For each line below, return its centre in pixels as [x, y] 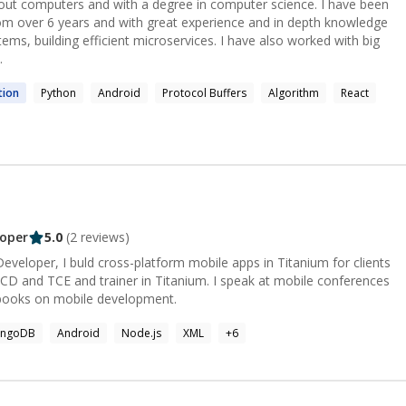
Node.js [141, 333]
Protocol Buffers [204, 93]
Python [58, 93]
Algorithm [294, 93]
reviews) [103, 237]
